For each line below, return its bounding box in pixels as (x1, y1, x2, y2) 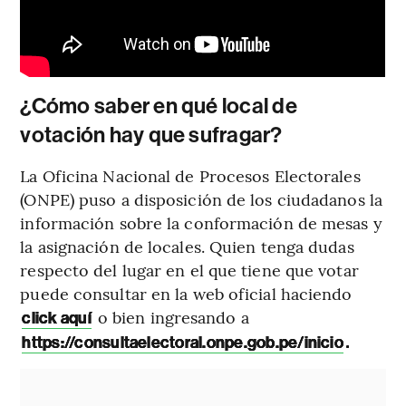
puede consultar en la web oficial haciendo (20, 282, 353, 305)
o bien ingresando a (92, 305, 249, 329)
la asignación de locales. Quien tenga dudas (20, 235, 354, 258)
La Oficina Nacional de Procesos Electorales (20, 164, 361, 188)
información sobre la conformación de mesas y (20, 211, 382, 235)
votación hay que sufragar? (20, 122, 283, 149)
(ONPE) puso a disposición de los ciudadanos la (20, 188, 382, 211)
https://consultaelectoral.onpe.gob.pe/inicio (22, 333, 343, 353)
